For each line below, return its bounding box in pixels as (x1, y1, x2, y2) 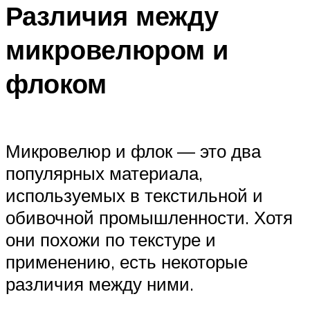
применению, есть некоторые (6, 250, 248, 273)
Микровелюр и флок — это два (6, 140, 261, 163)
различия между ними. (6, 273, 194, 295)
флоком (6, 66, 107, 100)
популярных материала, (6, 162, 203, 185)
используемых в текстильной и (6, 184, 263, 207)
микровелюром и (6, 32, 228, 66)
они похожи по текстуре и (6, 228, 216, 251)
